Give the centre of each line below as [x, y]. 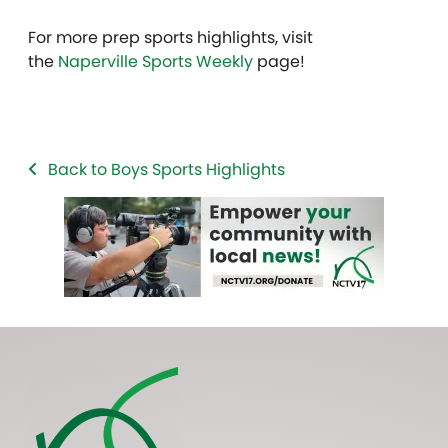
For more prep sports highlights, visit [170, 37]
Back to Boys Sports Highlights [166, 169]
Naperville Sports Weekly [155, 61]
